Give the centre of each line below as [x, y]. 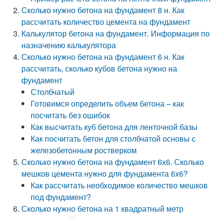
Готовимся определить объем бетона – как [108, 103]
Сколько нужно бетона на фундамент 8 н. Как [103, 10]
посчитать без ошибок [71, 115]
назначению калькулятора [69, 45]
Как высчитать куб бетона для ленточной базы [114, 127]
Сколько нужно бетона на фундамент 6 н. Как [103, 57]
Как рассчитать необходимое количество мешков [119, 185]
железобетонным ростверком [84, 150]
